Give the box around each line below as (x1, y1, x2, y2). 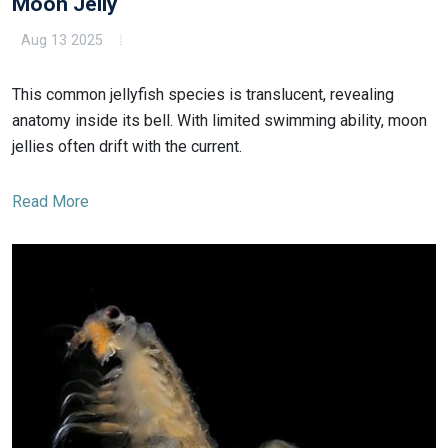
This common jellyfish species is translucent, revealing (12, 84, 394, 104)
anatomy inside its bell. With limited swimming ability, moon (12, 110, 427, 130)
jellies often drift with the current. (12, 136, 242, 156)
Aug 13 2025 (17, 31, 103, 49)
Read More (12, 191, 89, 211)
